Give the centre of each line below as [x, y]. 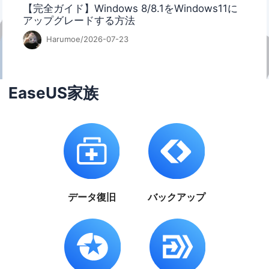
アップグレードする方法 [79, 21]
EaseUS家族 [54, 92]
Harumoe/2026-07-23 [86, 39]
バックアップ [177, 197]
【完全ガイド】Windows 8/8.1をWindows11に [131, 9]
